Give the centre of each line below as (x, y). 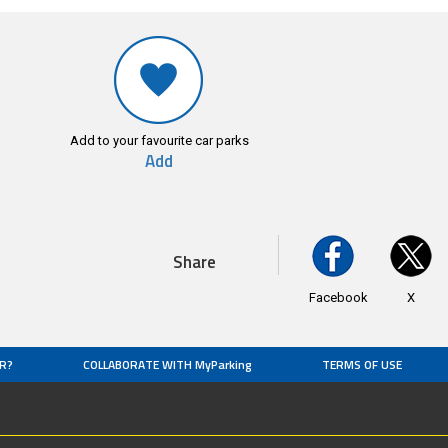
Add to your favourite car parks (159, 140)
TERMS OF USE (362, 364)
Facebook (338, 297)
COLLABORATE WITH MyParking (167, 364)
